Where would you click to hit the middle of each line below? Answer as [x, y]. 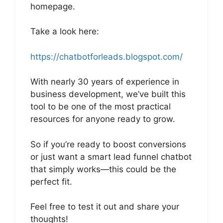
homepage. [53, 6]
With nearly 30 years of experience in [105, 82]
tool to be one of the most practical [101, 107]
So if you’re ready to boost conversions [108, 144]
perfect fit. [51, 181]
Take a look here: [65, 32]
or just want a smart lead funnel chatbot [111, 157]
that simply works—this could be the [103, 169]
